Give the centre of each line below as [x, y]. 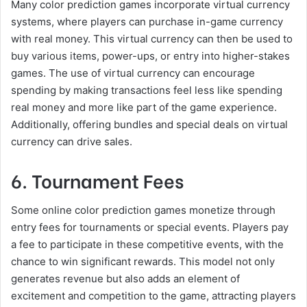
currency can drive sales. [72, 141]
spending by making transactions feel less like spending [147, 90]
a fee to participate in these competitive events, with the [147, 244]
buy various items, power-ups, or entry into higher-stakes [150, 56]
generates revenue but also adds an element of [125, 279]
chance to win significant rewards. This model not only [143, 261]
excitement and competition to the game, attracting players [153, 296]
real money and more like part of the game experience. [144, 107]
